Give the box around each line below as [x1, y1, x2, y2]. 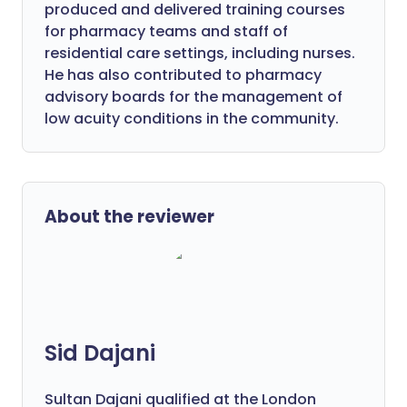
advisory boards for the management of [45, 86, 342, 107]
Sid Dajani [45, 338, 155, 368]
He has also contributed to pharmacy [45, 65, 322, 85]
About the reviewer [45, 204, 214, 229]
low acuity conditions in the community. [45, 108, 339, 129]
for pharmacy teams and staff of [45, 21, 288, 42]
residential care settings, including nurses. [45, 43, 355, 64]
